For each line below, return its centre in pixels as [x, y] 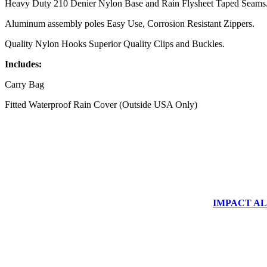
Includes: [23, 64]
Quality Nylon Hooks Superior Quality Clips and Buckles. [115, 44]
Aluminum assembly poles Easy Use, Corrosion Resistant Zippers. [130, 23]
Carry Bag [24, 84]
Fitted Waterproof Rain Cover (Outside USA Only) [101, 104]
